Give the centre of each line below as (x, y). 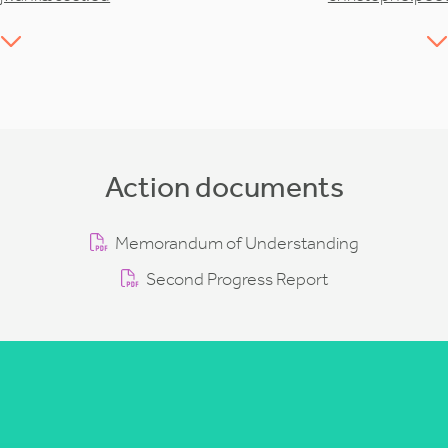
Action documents (224, 187)
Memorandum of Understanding (236, 243)
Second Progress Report (236, 279)
